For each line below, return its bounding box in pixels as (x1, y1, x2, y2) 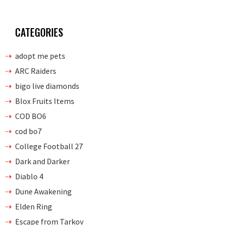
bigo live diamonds (15, 80, 79, 91)
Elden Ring (15, 201, 52, 211)
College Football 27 (15, 141, 83, 151)
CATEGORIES (15, 24, 63, 40)
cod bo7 (15, 126, 42, 136)
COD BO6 (15, 110, 46, 121)
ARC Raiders (15, 65, 56, 76)
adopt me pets (15, 50, 65, 61)
